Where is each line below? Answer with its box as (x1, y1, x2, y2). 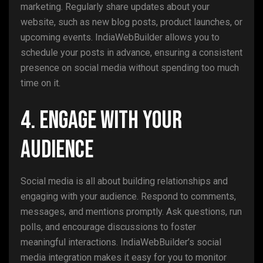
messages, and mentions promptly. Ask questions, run (21, 206, 242, 217)
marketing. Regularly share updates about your (21, 1, 210, 12)
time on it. (21, 77, 60, 89)
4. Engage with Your (21, 106, 182, 136)
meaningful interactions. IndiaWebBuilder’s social (21, 237, 221, 248)
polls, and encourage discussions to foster (21, 221, 196, 232)
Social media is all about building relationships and (21, 176, 228, 187)
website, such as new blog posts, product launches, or (21, 16, 242, 28)
